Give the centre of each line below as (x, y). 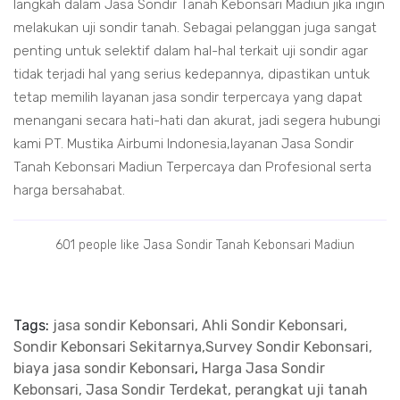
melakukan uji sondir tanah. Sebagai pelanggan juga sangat (195, 28)
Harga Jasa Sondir (263, 369)
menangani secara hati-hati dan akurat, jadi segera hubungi (197, 121)
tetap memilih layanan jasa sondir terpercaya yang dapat (188, 97)
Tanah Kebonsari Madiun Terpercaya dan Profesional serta (192, 167)
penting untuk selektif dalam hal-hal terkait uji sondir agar (191, 51)
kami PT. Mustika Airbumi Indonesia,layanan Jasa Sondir (183, 144)
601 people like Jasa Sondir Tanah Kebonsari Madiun (204, 245)
